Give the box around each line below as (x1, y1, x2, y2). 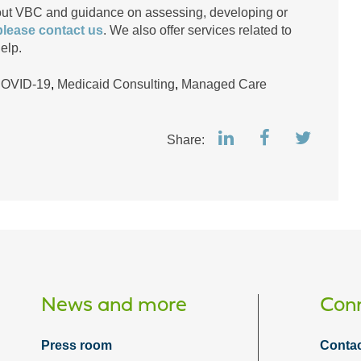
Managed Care (181, 77, 267, 91)
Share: (167, 133, 208, 147)
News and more (40, 292, 187, 315)
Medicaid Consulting (57, 77, 175, 91)
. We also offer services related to (103, 23, 292, 37)
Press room (40, 338, 112, 352)
